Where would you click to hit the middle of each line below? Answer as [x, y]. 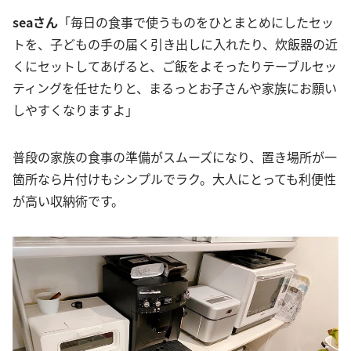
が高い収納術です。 [68, 200]
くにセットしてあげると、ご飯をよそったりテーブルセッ [175, 65]
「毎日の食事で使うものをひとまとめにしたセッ [196, 22]
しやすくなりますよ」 [75, 109]
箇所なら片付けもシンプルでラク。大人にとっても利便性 [174, 178]
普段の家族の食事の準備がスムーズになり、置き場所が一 [175, 156]
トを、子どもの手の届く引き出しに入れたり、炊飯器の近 [175, 43]
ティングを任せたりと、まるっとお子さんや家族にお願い [175, 87]
